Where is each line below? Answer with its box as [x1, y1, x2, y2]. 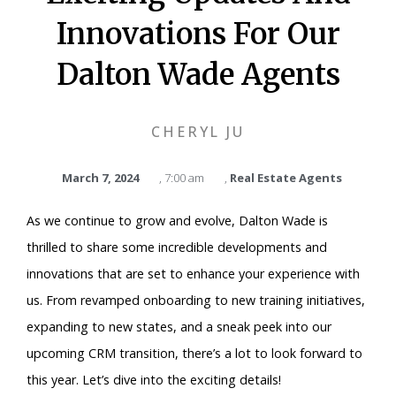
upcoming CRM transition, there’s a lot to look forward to [27, 344, 362, 362]
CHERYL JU [150, 121, 246, 141]
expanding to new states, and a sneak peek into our [27, 317, 331, 335]
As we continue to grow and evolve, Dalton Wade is [27, 211, 328, 229]
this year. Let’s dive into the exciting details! [27, 370, 281, 388]
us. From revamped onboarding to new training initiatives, [27, 291, 365, 308]
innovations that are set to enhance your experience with [27, 264, 360, 282]
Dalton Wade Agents [56, 56, 340, 93]
